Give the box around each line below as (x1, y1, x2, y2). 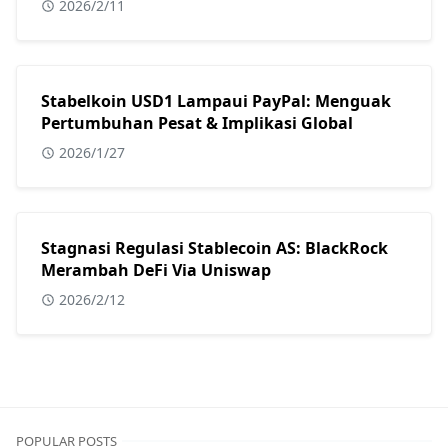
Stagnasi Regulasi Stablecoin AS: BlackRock (41, 236, 388, 259)
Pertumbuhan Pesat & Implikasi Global (41, 111, 353, 134)
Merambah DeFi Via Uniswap (41, 258, 271, 281)
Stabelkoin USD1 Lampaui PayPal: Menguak (41, 89, 391, 112)
